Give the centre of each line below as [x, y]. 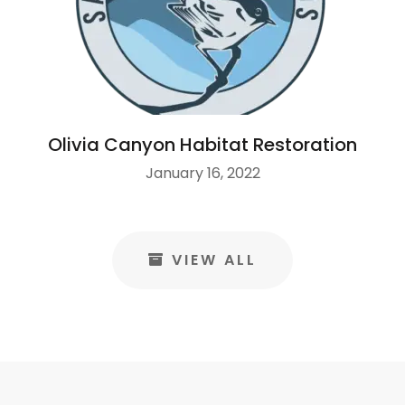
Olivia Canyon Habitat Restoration [202, 145]
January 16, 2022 [202, 174]
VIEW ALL [214, 260]
